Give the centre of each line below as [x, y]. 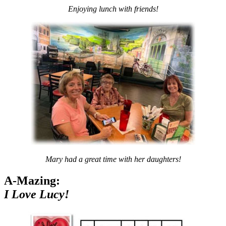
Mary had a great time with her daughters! [113, 159]
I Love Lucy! [37, 194]
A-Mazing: [32, 180]
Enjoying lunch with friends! [113, 9]
